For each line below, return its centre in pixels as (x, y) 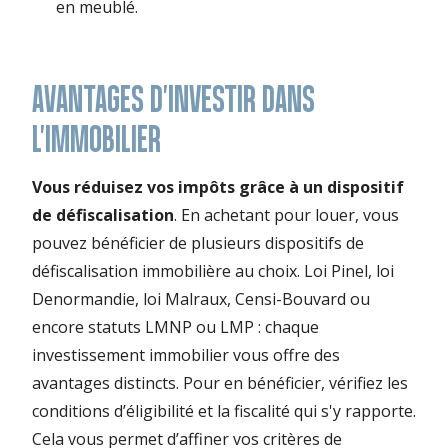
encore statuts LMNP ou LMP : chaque (175, 327)
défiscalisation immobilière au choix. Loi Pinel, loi (213, 271)
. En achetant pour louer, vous (286, 215)
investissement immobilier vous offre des (186, 355)
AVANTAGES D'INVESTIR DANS (173, 99)
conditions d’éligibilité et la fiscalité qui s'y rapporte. (224, 411)
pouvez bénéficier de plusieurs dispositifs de (198, 243)
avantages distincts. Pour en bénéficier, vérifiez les (220, 383)
